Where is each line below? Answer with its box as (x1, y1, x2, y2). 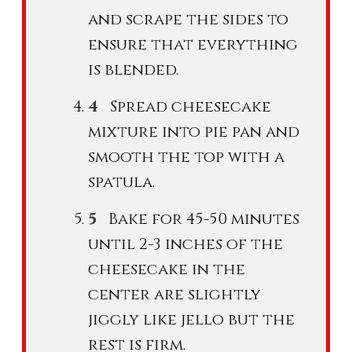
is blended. (88, 58, 178, 80)
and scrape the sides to (88, 8, 288, 30)
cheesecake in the (88, 258, 245, 280)
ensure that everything (88, 33, 298, 55)
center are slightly (88, 283, 261, 305)
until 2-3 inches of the (88, 233, 283, 255)
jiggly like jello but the (88, 308, 295, 330)
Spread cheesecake (110, 95, 271, 117)
